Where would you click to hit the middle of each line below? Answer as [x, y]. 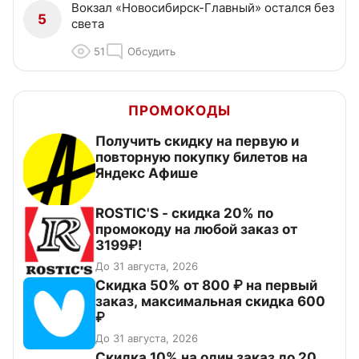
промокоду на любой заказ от [196, 230]
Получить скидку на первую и [197, 141]
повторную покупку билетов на [202, 157]
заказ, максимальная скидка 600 [210, 302]
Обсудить [151, 52]
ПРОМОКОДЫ [179, 111]
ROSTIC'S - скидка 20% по [184, 214]
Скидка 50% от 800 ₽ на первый [206, 286]
